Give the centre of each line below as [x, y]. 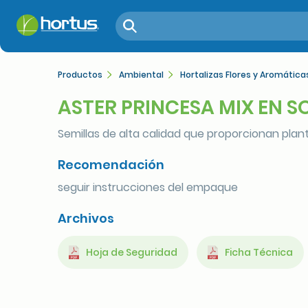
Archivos [86, 218]
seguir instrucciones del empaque [148, 187]
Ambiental [141, 74]
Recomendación [111, 165]
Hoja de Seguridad [132, 252]
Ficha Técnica [259, 252]
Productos [80, 74]
